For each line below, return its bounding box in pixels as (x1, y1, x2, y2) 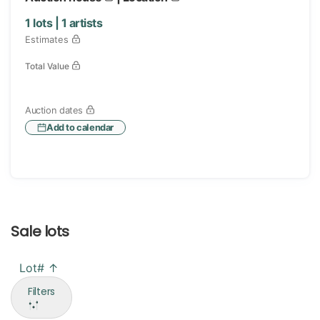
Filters (28, 284, 55, 299)
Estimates (25, 34, 71, 45)
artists (66, 15, 103, 30)
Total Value (25, 61, 71, 71)
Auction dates (25, 105, 86, 116)
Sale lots (11, 221, 69, 241)
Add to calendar (46, 122, 114, 133)
